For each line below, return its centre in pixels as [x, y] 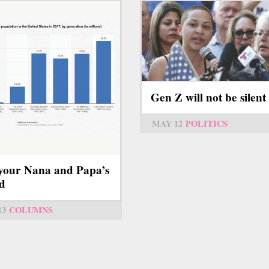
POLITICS [207, 124]
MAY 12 [167, 124]
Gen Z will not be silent [208, 98]
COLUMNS [31, 210]
